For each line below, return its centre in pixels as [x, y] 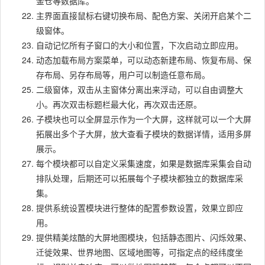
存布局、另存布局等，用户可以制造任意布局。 [123, 75]
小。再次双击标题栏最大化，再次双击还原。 [119, 104]
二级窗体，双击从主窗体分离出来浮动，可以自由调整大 [140, 89]
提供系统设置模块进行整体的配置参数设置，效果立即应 [140, 208]
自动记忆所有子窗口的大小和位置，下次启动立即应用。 [140, 45]
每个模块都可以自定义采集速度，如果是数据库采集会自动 [144, 163]
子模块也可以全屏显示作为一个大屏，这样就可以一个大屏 [144, 119]
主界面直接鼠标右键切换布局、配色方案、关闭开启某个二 [144, 15]
